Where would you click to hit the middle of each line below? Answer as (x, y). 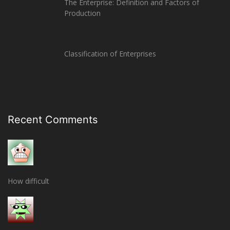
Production (82, 13)
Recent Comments (53, 120)
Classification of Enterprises (110, 54)
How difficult (28, 181)
